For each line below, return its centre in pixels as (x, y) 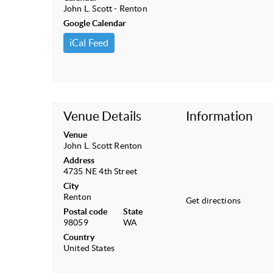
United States (89, 248)
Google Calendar (95, 23)
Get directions (213, 200)
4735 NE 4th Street (100, 171)
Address (79, 160)
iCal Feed (89, 42)
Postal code (86, 211)
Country (79, 237)
